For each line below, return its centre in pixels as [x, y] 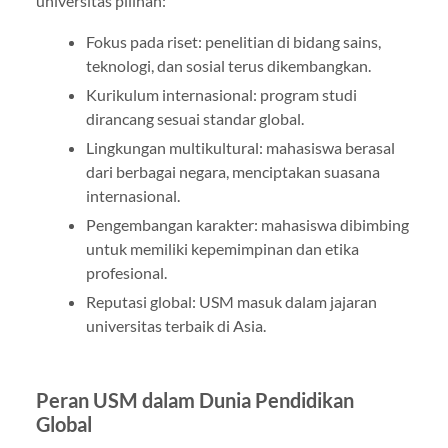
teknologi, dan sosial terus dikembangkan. [228, 65]
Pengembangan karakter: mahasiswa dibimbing [247, 224]
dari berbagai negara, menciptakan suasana [232, 171]
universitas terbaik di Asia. [175, 325]
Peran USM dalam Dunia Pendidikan [194, 399]
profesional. [126, 272]
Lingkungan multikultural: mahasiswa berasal [240, 147]
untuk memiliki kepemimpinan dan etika [222, 248]
